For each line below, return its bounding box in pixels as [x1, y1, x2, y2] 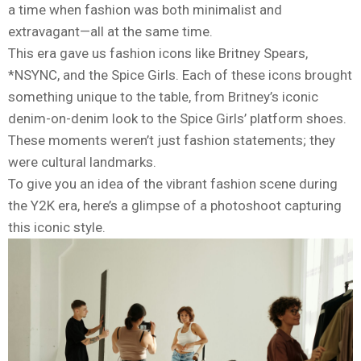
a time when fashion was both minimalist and [8, 2, 282, 18]
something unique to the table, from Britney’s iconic [8, 89, 318, 105]
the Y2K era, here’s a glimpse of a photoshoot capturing [8, 197, 342, 214]
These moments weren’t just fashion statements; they [8, 132, 335, 148]
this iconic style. [8, 219, 106, 235]
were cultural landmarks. [8, 154, 156, 170]
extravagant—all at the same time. [8, 23, 213, 39]
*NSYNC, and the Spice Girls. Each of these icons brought [8, 67, 352, 83]
